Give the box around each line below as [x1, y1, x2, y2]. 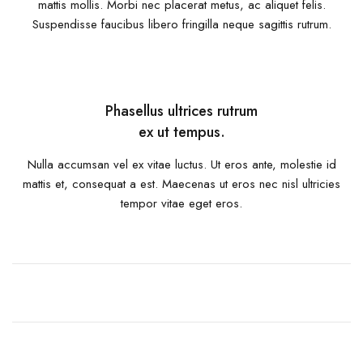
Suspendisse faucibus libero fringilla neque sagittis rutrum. [32, 15, 331, 34]
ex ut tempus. [138, 122, 225, 143]
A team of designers [36, 315, 228, 347]
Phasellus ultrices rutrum [105, 100, 258, 122]
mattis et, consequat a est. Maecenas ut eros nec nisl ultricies [23, 175, 340, 194]
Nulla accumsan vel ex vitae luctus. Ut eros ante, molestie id [27, 156, 336, 174]
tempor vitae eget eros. [121, 194, 242, 213]
